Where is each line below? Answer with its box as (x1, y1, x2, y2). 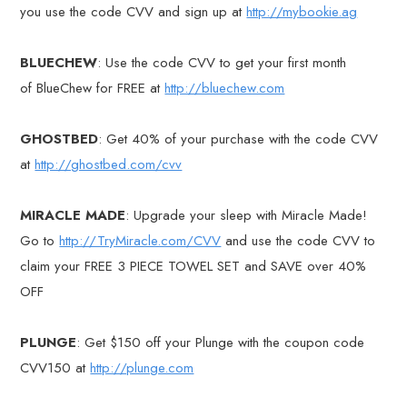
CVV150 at (20, 357, 91, 378)
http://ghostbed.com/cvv (35, 154, 183, 174)
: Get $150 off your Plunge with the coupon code (76, 332, 365, 352)
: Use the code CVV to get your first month (97, 52, 347, 73)
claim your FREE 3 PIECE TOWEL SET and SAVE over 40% (20, 255, 367, 276)
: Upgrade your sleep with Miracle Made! (125, 204, 368, 225)
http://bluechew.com (164, 77, 285, 98)
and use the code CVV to (221, 230, 376, 251)
